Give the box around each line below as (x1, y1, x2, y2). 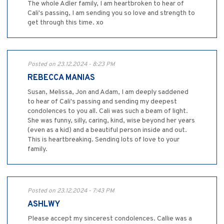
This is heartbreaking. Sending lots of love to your (27, 135, 179, 144)
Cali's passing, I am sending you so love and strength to (27, 9, 195, 18)
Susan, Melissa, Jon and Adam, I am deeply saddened (27, 88, 188, 97)
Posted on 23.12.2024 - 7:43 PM (27, 187, 114, 195)
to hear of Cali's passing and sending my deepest (27, 97, 177, 106)
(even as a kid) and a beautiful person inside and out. (27, 126, 187, 135)
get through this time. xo (27, 18, 103, 27)
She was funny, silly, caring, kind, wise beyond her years (27, 116, 195, 125)
